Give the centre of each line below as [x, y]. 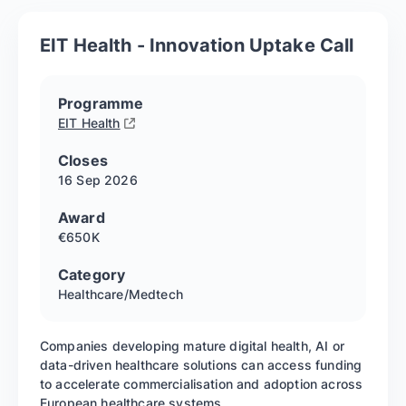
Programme [101, 104]
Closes [83, 161]
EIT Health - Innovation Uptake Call [197, 46]
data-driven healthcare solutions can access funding [201, 365]
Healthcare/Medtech [121, 295]
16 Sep [79, 180]
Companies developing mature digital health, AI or [192, 346]
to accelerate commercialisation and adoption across [202, 384]
